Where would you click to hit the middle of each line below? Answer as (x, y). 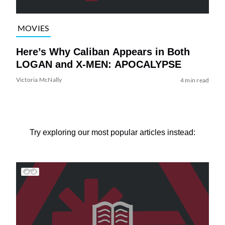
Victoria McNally (39, 79)
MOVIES (33, 28)
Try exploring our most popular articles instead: (113, 132)
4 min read (195, 80)
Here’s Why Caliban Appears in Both (103, 51)
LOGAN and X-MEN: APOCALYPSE (98, 64)
